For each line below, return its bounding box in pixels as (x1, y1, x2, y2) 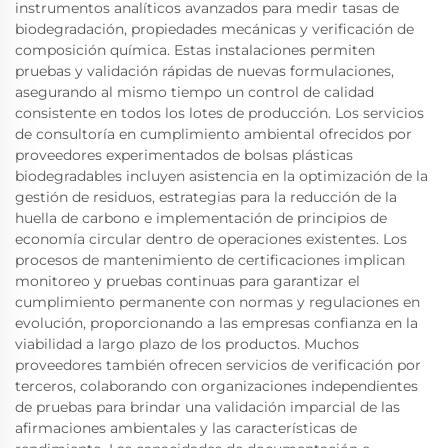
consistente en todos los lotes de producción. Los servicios (15, 104, 424, 122)
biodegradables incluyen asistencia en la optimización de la (15, 167, 428, 185)
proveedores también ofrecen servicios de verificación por (15, 356, 421, 374)
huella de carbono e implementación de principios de (15, 209, 387, 227)
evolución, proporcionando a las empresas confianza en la (15, 314, 418, 332)
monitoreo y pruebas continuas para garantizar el (15, 272, 360, 290)
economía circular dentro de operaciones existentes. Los (15, 230, 407, 248)
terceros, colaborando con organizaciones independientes (15, 377, 418, 395)
